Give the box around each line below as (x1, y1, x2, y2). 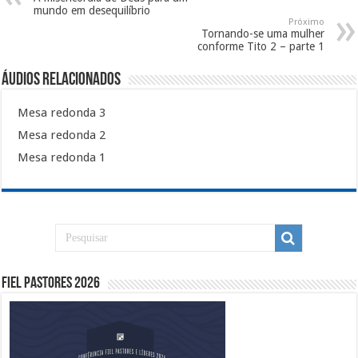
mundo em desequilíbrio (34, 4, 151, 18)
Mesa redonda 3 (18, 105, 106, 121)
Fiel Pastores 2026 (2, 276, 101, 292)
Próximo (288, 17, 324, 28)
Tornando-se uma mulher (201, 27, 324, 41)
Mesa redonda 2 (18, 128, 106, 143)
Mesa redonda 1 (18, 150, 106, 165)
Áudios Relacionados (2, 71, 121, 90)
